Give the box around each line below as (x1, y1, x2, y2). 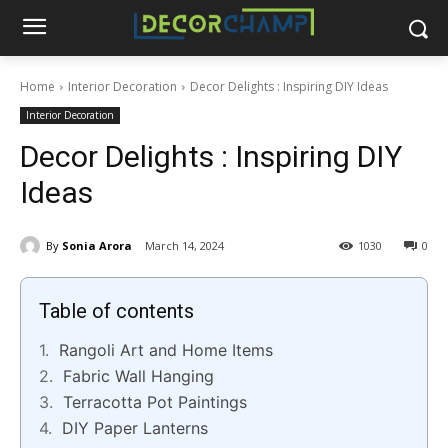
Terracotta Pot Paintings (63, 392, 247, 413)
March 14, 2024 (145, 238, 224, 254)
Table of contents (39, 299, 194, 324)
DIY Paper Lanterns (62, 418, 208, 439)
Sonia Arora (62, 237, 132, 253)
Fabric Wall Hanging (63, 366, 214, 387)
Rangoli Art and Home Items (59, 340, 273, 361)
